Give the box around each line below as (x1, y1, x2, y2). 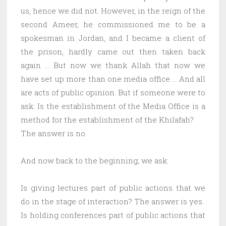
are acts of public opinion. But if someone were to (21, 87, 205, 97)
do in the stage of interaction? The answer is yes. (21, 196, 204, 206)
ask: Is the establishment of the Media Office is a (21, 100, 205, 111)
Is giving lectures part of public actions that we (21, 182, 205, 193)
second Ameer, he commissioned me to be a (21, 19, 205, 29)
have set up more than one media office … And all (21, 73, 205, 84)
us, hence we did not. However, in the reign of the (21, 5, 205, 16)
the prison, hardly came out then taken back (21, 46, 205, 56)
